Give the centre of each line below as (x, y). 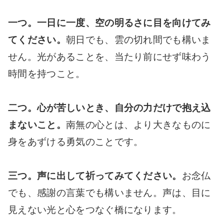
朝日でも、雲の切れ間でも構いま (138, 40)
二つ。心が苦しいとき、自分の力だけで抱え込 (109, 108)
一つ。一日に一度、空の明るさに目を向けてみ (109, 23)
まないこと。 (37, 125)
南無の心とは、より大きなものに (138, 125)
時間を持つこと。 (47, 74)
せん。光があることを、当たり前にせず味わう (109, 57)
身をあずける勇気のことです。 (76, 142)
